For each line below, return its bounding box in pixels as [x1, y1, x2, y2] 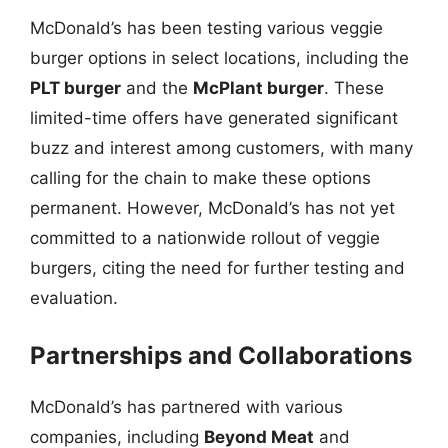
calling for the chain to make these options [30, 168, 371, 188]
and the [121, 78, 193, 98]
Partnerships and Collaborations [30, 340, 412, 370]
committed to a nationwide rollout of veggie [30, 228, 380, 248]
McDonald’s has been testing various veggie [30, 18, 383, 38]
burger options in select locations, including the [30, 48, 409, 68]
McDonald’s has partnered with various [30, 396, 343, 417]
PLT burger [30, 78, 121, 98]
